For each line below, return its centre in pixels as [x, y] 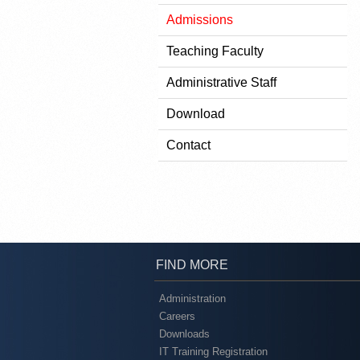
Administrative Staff [221, 82]
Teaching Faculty [215, 51]
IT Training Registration [213, 352]
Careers [177, 316]
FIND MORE [192, 265]
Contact [188, 145]
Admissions [200, 20]
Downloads [184, 334]
